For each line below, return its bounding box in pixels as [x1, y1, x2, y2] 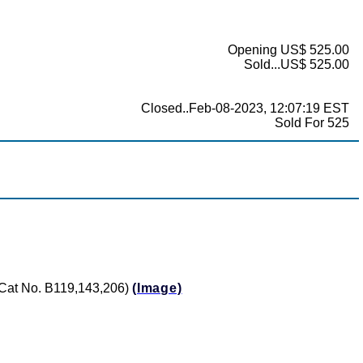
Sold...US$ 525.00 [244, 58, 349, 72]
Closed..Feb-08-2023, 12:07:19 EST [141, 101, 349, 116]
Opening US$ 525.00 [228, 43, 349, 58]
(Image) [132, 281, 182, 296]
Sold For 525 [275, 116, 349, 130]
